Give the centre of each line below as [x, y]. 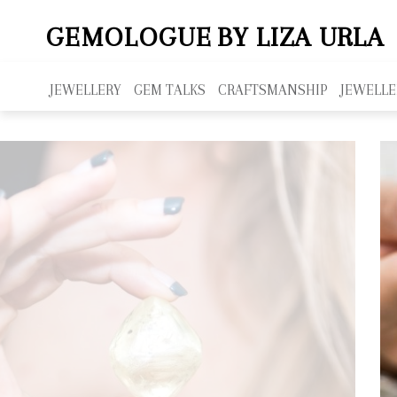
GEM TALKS [170, 90]
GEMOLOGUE [129, 37]
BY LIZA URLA [300, 37]
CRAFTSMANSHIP [273, 90]
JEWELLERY [86, 90]
